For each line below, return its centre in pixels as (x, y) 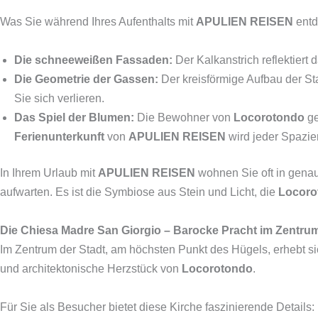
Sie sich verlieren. (59, 98)
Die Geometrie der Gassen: (86, 79)
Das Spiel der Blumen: (74, 117)
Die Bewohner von (184, 117)
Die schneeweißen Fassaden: (93, 60)
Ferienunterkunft (59, 137)
